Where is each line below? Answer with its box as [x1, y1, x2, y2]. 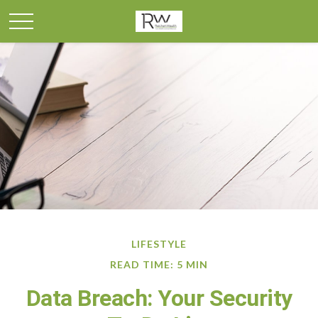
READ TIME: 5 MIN [110, 258, 208, 270]
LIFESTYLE [131, 238, 187, 250]
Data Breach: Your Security [26, 285, 292, 312]
